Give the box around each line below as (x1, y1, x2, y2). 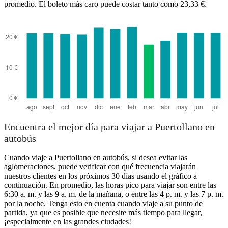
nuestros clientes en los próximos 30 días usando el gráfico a (4, 172, 197, 181)
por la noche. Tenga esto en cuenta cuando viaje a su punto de (4, 199, 203, 208)
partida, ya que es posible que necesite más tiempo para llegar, (4, 208, 202, 217)
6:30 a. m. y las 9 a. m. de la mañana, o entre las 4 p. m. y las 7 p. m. (4, 190, 223, 199)
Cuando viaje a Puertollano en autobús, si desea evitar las (4, 153, 187, 162)
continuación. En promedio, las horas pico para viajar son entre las (4, 181, 216, 190)
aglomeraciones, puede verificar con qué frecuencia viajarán (4, 162, 196, 172)
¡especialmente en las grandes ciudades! (4, 217, 131, 226)
